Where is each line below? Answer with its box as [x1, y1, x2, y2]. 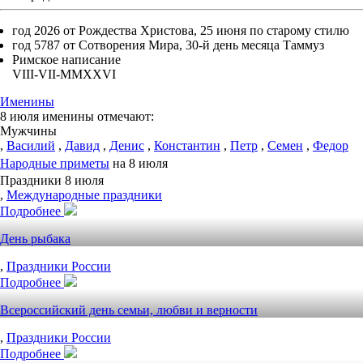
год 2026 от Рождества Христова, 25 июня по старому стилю [12, 23, 349, 37]
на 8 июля [109, 156, 168, 170]
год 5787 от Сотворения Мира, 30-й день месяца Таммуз [12, 38, 324, 52]
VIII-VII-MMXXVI [12, 67, 116, 81]
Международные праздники [6, 188, 162, 202]
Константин [154, 139, 220, 152]
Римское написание [12, 53, 121, 66]
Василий [6, 139, 55, 152]
